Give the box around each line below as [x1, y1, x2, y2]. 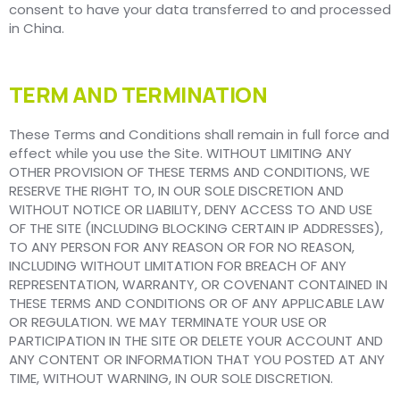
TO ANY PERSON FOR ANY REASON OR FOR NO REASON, [9, 237, 354, 257]
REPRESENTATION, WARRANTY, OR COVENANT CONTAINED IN [9, 275, 387, 295]
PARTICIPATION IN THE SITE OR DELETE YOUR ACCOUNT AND [9, 331, 383, 351]
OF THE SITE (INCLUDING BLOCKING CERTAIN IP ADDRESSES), [9, 219, 383, 238]
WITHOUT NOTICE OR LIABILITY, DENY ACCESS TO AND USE [9, 200, 372, 220]
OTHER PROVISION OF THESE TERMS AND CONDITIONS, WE [9, 162, 370, 182]
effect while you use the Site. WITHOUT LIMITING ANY [9, 144, 352, 163]
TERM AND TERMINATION [9, 79, 267, 110]
